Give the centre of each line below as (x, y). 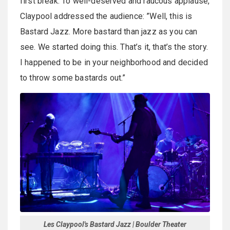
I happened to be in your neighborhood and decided (114, 63)
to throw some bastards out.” (73, 78)
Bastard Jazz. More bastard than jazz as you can (109, 32)
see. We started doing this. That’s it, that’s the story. (114, 47)
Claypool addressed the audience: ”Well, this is (106, 16)
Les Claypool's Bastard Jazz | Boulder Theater (115, 224)
